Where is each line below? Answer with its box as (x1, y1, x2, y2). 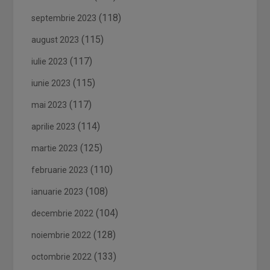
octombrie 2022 (31, 252, 92, 262)
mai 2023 (31, 100, 67, 110)
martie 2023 (31, 143, 78, 153)
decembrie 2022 (31, 209, 94, 218)
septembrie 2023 (31, 13, 97, 23)
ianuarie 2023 (31, 187, 84, 196)
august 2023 (31, 35, 80, 45)
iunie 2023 (31, 78, 71, 88)
